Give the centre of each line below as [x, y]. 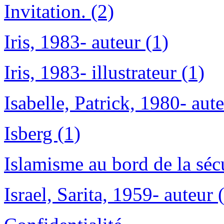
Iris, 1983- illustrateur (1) [104, 72]
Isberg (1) [42, 133]
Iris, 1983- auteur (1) [86, 42]
